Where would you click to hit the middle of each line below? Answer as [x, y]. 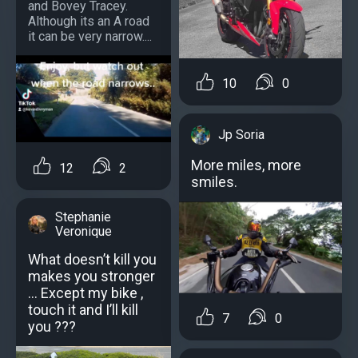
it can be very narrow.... [90, 37]
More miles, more [246, 165]
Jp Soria [241, 135]
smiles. [214, 182]
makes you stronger [91, 276]
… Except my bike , [86, 292]
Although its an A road [89, 22]
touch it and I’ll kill [83, 309]
